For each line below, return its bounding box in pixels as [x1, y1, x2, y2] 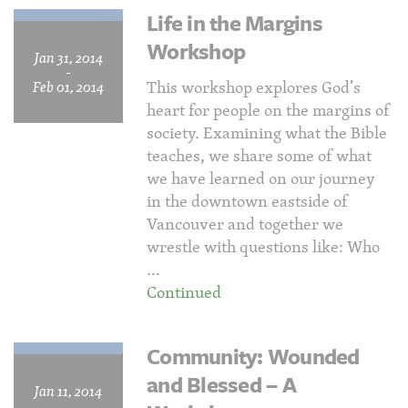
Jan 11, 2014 [35, 380, 102, 402]
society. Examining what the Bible [147, 120, 387, 145]
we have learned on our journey [147, 166, 375, 190]
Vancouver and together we [147, 211, 343, 236]
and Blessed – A [147, 369, 296, 400]
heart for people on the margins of [147, 97, 390, 122]
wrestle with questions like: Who [147, 234, 380, 259]
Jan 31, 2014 [34, 46, 103, 68]
